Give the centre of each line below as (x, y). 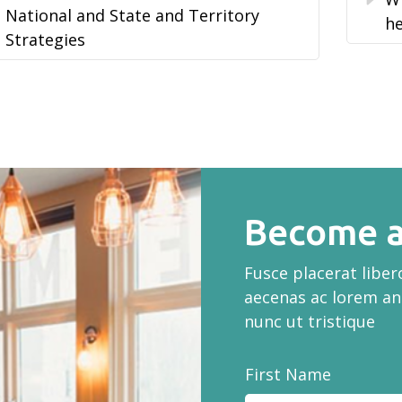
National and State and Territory (132, 16)
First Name (288, 375)
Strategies (45, 40)
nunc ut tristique (310, 322)
